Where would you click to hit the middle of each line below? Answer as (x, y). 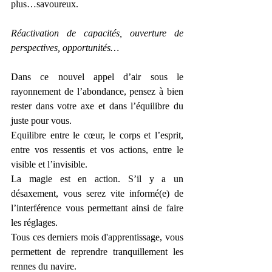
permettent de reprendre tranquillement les (97, 251)
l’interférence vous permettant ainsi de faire (97, 208)
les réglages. (34, 222)
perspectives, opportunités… (65, 47)
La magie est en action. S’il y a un (97, 178)
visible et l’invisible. (49, 164)
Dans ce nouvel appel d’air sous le (97, 76)
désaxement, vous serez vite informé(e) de (97, 193)
